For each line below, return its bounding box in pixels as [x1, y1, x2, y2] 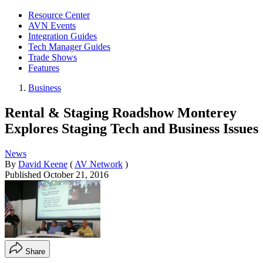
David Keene [18, 159, 68, 169]
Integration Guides [28, 31, 97, 41]
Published [5, 169, 43, 180]
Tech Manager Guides [28, 42, 110, 52]
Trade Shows [28, 52, 77, 62]
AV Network [75, 159, 123, 169]
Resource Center [28, 10, 90, 20]
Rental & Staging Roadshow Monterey [5, 104, 237, 120]
